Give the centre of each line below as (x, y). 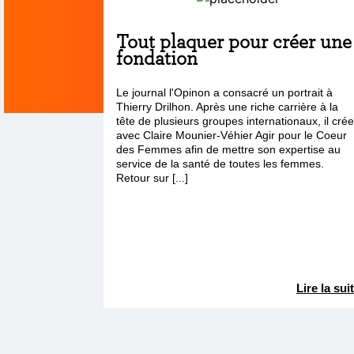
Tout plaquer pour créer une (234, 41)
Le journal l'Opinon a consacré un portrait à (225, 92)
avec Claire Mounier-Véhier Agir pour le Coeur (232, 135)
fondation (157, 58)
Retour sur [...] (153, 178)
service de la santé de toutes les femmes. (220, 164)
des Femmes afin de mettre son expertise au (229, 149)
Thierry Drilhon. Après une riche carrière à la (228, 107)
